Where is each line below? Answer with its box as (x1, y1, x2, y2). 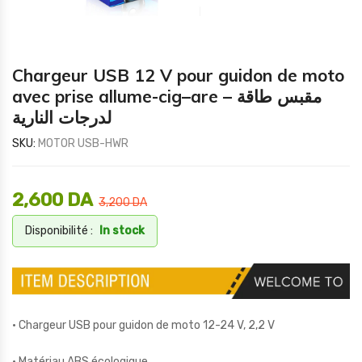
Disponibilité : (25, 224, 93, 238)
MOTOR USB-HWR (38, 137, 128, 150)
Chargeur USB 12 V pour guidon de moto (12, 65, 344, 86)
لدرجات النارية (12, 107, 112, 128)
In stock (99, 224, 145, 238)
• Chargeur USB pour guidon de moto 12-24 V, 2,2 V (12, 318, 275, 332)
